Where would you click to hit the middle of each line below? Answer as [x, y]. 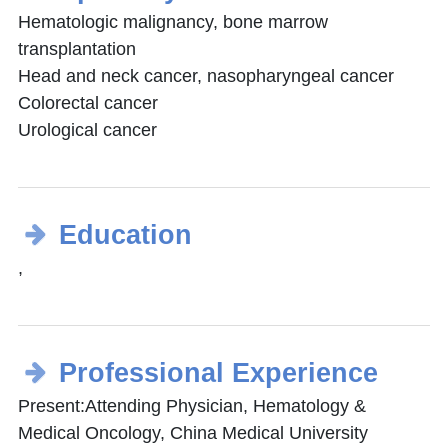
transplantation [77, 49]
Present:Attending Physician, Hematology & [192, 406]
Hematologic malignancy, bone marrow [173, 22]
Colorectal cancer [88, 103]
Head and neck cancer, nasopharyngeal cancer [206, 76]
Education [125, 235]
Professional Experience [218, 373]
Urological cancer [87, 130]
